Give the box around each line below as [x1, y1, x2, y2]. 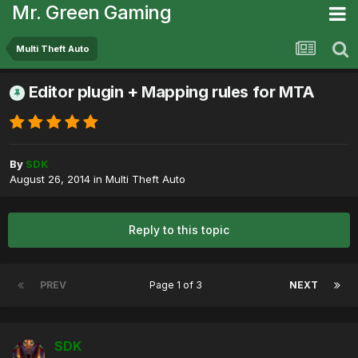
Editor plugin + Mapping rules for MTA [28, 82, 315, 102]
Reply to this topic [129, 223, 229, 237]
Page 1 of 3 [149, 279, 207, 292]
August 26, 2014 [10, 173, 90, 186]
